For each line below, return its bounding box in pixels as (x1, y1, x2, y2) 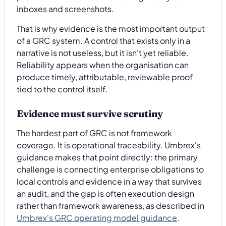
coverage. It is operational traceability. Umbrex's (17, 139, 201, 150)
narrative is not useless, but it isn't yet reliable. (17, 47, 189, 58)
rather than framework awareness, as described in (17, 200, 204, 211)
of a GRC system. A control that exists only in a (17, 35, 190, 46)
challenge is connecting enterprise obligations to (17, 163, 204, 175)
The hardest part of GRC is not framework (17, 127, 172, 138)
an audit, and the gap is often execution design (17, 188, 194, 199)
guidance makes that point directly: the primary (17, 151, 198, 162)
